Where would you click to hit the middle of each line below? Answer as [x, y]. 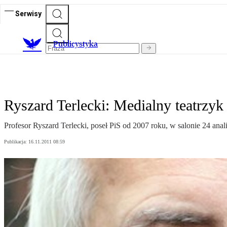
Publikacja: [16, 142]
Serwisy [28, 13]
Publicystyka [75, 44]
